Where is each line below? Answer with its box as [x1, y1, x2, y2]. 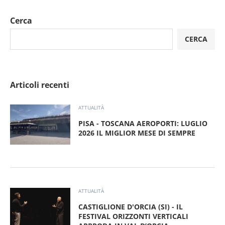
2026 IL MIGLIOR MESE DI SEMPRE [78, 128, 195, 138]
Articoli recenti [10, 79, 69, 91]
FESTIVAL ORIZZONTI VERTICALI [78, 211, 188, 221]
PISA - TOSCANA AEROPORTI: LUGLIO [78, 119, 207, 129]
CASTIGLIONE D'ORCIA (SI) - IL [78, 202, 183, 212]
